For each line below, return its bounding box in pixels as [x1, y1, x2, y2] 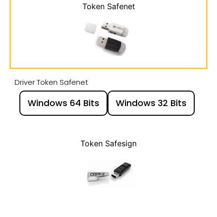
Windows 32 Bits [116, 97, 186, 109]
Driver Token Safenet [15, 77, 88, 88]
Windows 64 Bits [28, 97, 99, 109]
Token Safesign [80, 139, 137, 149]
